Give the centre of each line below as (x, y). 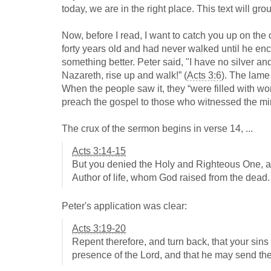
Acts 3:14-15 (99, 151)
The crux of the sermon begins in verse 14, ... (157, 129)
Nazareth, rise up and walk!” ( (124, 76)
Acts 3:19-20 (99, 229)
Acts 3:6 (204, 76)
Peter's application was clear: (124, 206)
